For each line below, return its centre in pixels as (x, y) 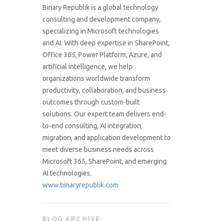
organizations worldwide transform (96, 79)
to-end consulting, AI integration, (92, 126)
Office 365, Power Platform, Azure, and (102, 55)
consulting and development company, (102, 19)
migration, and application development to (107, 138)
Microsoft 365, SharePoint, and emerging (105, 162)
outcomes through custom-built (91, 102)
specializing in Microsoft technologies (101, 31)
